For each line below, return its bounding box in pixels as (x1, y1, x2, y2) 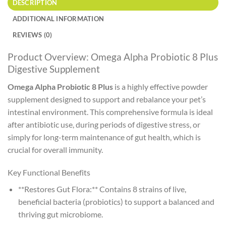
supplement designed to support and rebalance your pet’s (8, 94, 206, 104)
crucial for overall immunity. (8, 144, 103, 154)
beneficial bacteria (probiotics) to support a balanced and (18, 197, 214, 207)
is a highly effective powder (113, 81, 208, 91)
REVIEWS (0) (12, 30, 52, 39)
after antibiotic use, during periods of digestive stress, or (8, 119, 200, 129)
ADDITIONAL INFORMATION (12, 14, 104, 23)
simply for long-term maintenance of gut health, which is (8, 132, 201, 142)
